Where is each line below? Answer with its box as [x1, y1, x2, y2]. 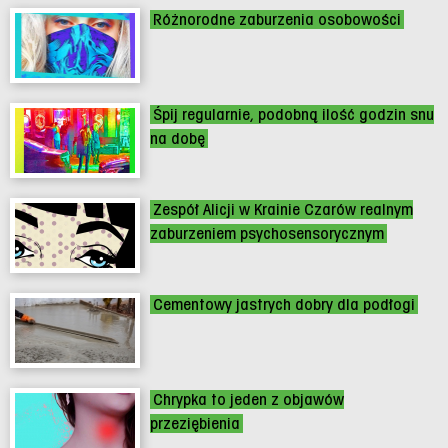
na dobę [150, 129, 205, 149]
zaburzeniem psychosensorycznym [150, 224, 384, 244]
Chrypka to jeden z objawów [153, 390, 344, 410]
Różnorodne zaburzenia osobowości [153, 10, 401, 30]
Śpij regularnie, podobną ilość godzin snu [153, 105, 434, 125]
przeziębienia [150, 414, 240, 434]
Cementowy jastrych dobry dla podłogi [153, 295, 415, 315]
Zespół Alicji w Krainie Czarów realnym [153, 200, 413, 220]
